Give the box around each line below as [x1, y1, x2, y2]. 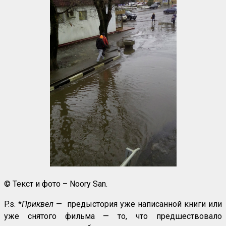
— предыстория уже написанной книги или [53, 199, 222, 209]
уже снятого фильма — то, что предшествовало [4, 211, 222, 221]
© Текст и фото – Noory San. [4, 179, 107, 189]
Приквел [22, 199, 53, 209]
